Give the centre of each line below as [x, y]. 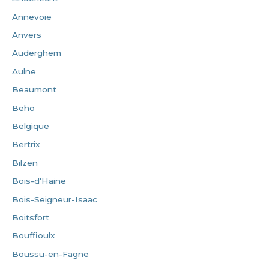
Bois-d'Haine [39, 181]
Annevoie [32, 17]
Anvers [27, 35]
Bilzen [25, 162]
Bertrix [26, 144]
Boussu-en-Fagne [50, 254]
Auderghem [37, 53]
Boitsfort [31, 217]
